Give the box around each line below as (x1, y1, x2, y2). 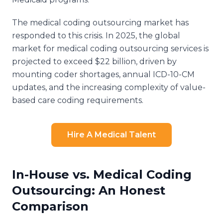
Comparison (12, 199, 89, 214)
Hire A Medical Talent (67, 129, 156, 139)
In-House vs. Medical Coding (12, 167, 192, 182)
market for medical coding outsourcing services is (12, 43, 209, 53)
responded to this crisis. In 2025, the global (12, 30, 180, 40)
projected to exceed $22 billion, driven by (12, 56, 177, 66)
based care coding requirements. (12, 95, 143, 105)
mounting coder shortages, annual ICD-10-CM (12, 69, 195, 79)
